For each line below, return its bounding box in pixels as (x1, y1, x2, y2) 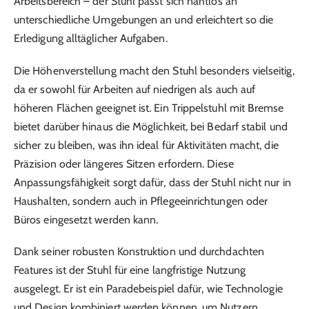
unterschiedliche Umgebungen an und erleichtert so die (14, 13, 274, 27)
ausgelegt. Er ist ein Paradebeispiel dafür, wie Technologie (14, 281, 283, 295)
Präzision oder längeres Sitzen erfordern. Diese (14, 157, 234, 170)
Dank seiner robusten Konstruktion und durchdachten (14, 244, 264, 258)
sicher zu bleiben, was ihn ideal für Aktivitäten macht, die (14, 138, 279, 152)
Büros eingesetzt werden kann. (14, 212, 159, 226)
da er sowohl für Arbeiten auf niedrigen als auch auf (14, 82, 256, 96)
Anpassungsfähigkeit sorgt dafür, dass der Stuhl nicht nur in (14, 175, 291, 189)
